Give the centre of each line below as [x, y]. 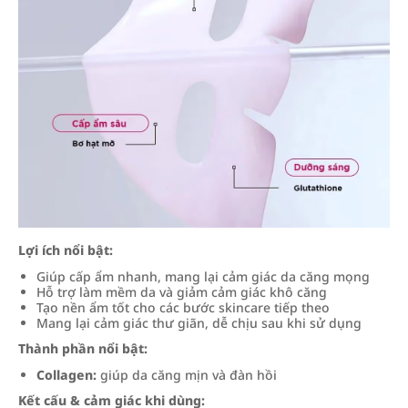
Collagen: [66, 375]
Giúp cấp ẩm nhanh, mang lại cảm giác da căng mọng [203, 276]
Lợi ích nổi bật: [66, 250]
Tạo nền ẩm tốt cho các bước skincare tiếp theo [183, 307]
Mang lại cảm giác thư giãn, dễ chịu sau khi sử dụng [199, 323]
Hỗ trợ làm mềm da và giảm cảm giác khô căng [182, 292]
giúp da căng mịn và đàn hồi [187, 375]
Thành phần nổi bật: [83, 348]
